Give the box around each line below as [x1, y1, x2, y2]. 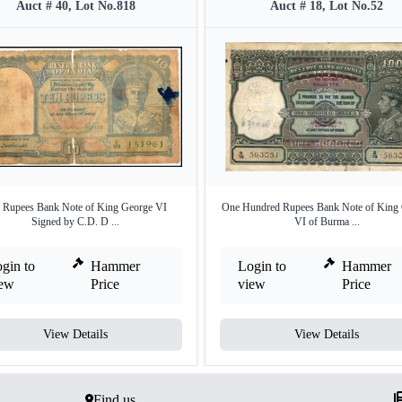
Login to [238, 258, 286, 274]
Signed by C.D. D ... [31, 215, 119, 228]
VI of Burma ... [293, 215, 360, 228]
